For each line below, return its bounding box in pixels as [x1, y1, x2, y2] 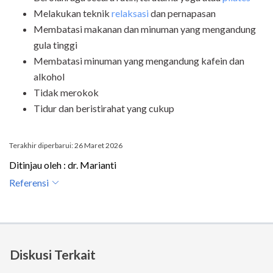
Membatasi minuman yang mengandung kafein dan [34, 55, 244, 67]
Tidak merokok [34, 87, 99, 99]
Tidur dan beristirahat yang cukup [34, 102, 174, 115]
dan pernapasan [149, 7, 216, 19]
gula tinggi [34, 39, 77, 51]
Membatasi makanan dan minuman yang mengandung [34, 23, 256, 35]
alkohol [34, 71, 65, 83]
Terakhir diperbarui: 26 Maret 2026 [9, 141, 122, 151]
